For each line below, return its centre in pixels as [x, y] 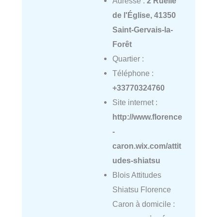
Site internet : [135, 102]
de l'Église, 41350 [144, 15]
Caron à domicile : [143, 204]
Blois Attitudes [137, 175]
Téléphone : [133, 73]
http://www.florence [147, 117]
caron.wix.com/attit [147, 146]
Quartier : [128, 59]
